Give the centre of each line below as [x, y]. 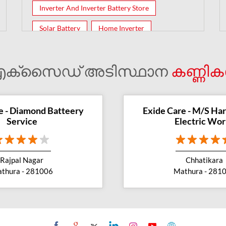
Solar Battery [60, 28]
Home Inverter [122, 28]
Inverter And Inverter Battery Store [94, 8]
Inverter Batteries [67, 48]
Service [22, 121]
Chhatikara [204, 160]
